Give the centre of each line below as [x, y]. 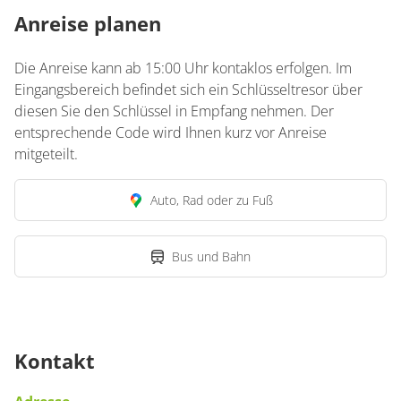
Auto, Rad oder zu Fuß [211, 200]
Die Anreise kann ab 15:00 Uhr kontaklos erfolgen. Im [183, 68]
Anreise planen [88, 23]
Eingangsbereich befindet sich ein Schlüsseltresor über [188, 90]
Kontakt [55, 361]
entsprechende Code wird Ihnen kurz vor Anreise [171, 132]
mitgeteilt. [46, 154]
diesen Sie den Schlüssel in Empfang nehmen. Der [174, 111]
